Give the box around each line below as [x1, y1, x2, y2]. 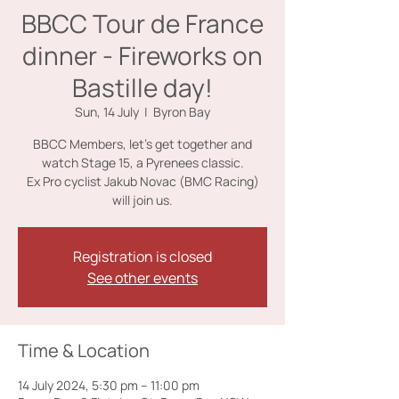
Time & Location [18, 338, 150, 362]
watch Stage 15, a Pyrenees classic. [41, 154, 244, 171]
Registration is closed [73, 247, 212, 266]
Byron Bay [153, 103, 210, 120]
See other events [87, 268, 198, 288]
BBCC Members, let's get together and [33, 135, 252, 152]
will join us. [112, 191, 173, 208]
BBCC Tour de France [21, 6, 264, 40]
